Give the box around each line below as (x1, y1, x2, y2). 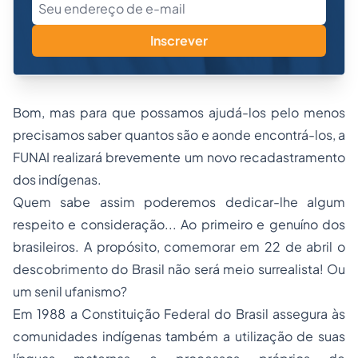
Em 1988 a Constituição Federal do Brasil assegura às (13, 305, 345, 322)
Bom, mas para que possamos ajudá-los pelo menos (13, 104, 345, 121)
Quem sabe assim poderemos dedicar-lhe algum (13, 193, 345, 210)
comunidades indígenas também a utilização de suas (13, 328, 345, 344)
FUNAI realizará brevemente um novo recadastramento (13, 149, 345, 165)
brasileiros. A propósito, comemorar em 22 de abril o (13, 238, 345, 255)
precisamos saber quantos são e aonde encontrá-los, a (13, 126, 345, 143)
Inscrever (150, 32, 208, 49)
